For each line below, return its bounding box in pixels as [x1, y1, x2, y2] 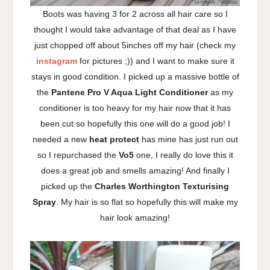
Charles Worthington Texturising [95, 181, 229, 191]
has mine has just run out [139, 134, 238, 144]
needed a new [32, 134, 89, 144]
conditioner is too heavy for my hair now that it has [39, 102, 231, 113]
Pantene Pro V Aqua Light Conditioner [51, 87, 208, 97]
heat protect [89, 134, 139, 144]
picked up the [41, 181, 95, 191]
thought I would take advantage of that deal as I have [34, 24, 236, 34]
